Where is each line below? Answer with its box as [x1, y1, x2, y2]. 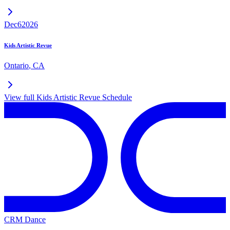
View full [4, 92, 36, 102]
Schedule [100, 92, 132, 102]
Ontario [4, 61, 29, 70]
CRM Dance [4, 215, 46, 224]
